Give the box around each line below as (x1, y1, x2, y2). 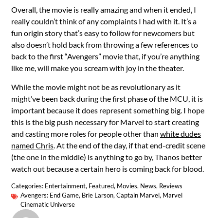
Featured (89, 182, 114, 190)
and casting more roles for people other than (11, 128, 160, 138)
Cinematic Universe (20, 200, 75, 209)
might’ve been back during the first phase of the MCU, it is (11, 93, 203, 103)
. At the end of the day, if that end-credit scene (54, 140, 205, 150)
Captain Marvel (116, 191, 160, 200)
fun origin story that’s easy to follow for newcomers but (11, 28, 195, 38)
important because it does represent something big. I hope (11, 105, 204, 115)
